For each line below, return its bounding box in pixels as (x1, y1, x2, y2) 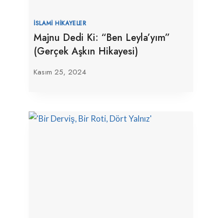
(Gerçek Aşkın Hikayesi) (34, 44, 139, 59)
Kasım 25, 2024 (34, 67, 87, 78)
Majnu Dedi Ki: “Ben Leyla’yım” (34, 31, 170, 45)
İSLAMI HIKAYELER (34, 19, 87, 28)
